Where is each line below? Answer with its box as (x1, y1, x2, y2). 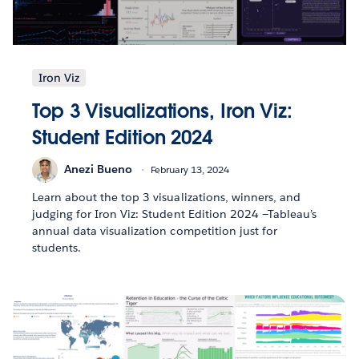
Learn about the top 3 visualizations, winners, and (32, 189, 301, 204)
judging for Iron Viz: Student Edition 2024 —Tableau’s (32, 206, 317, 221)
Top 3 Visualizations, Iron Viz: (32, 98, 293, 123)
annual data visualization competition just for (32, 223, 277, 238)
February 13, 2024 (151, 163, 229, 177)
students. (32, 240, 82, 255)
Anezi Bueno (64, 162, 132, 177)
